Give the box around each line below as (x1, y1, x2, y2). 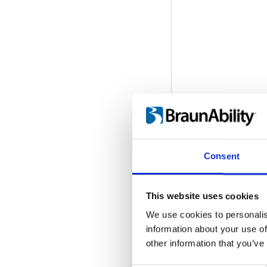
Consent (204, 151, 240, 162)
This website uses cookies (145, 191, 259, 201)
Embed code (178, 252, 233, 263)
